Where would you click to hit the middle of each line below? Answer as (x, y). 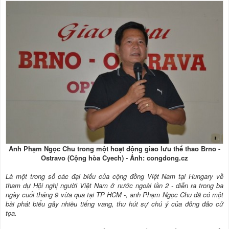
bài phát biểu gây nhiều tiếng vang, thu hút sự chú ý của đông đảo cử (114, 203)
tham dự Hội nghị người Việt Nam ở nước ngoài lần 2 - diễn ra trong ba (114, 185)
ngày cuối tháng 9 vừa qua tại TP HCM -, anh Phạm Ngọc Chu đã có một (114, 194)
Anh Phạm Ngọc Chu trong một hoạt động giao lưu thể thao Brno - (114, 148)
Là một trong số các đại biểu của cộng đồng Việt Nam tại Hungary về (114, 176)
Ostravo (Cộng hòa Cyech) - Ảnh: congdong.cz (114, 157)
